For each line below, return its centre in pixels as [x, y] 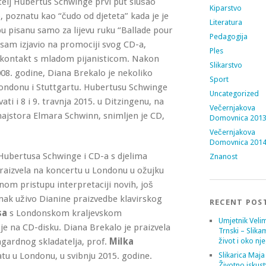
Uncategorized [234, 94]
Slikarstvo [226, 65]
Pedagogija [228, 37]
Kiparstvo [225, 8]
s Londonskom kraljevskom [64, 213]
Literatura [226, 22]
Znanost [223, 156]
